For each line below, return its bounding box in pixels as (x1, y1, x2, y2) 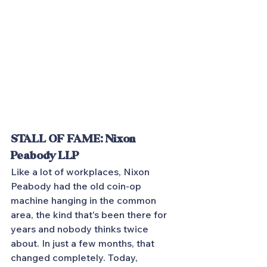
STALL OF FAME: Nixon (11, 132, 138, 146)
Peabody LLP (11, 149, 79, 163)
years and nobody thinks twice (11, 223, 151, 235)
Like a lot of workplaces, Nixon (11, 166, 152, 178)
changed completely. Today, (11, 252, 140, 263)
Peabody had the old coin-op (11, 180, 144, 192)
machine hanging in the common (11, 194, 159, 206)
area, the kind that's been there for (11, 209, 169, 221)
